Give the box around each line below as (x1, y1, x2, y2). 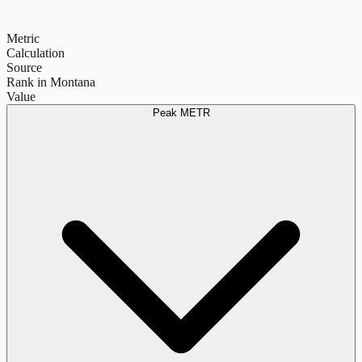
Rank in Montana (6, 74, 95, 89)
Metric (6, 31, 40, 45)
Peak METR (152, 106, 210, 119)
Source (6, 60, 42, 74)
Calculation (6, 45, 65, 60)
